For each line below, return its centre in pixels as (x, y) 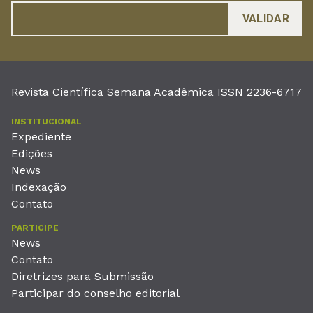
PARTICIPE (35, 228)
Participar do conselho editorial (95, 293)
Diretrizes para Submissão (82, 277)
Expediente (41, 137)
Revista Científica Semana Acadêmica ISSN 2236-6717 (156, 92)
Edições (32, 154)
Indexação (39, 187)
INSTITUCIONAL (46, 122)
